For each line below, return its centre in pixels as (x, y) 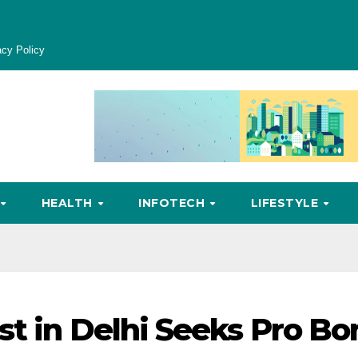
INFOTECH (173, 203)
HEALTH (69, 203)
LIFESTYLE (286, 203)
